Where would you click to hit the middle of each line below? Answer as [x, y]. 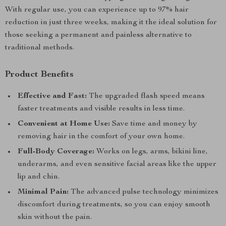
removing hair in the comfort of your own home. [101, 137]
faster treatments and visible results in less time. [101, 109]
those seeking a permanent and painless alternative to [98, 35]
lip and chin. [39, 177]
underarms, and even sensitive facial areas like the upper [117, 164]
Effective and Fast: [52, 96]
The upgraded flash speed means [146, 96]
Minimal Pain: [43, 192]
